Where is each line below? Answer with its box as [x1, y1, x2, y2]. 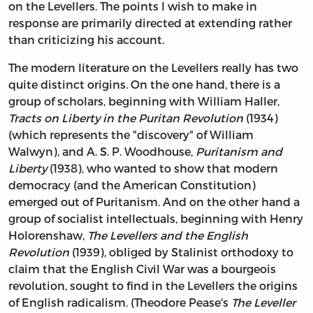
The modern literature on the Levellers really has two [8, 60, 298, 74]
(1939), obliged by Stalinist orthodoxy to [69, 245, 293, 259]
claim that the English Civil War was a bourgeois [8, 261, 276, 275]
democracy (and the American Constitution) [8, 177, 256, 191]
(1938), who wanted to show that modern [47, 161, 278, 175]
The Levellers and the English [87, 228, 248, 242]
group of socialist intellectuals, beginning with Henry [8, 211, 303, 225]
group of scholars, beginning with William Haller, [8, 94, 279, 108]
